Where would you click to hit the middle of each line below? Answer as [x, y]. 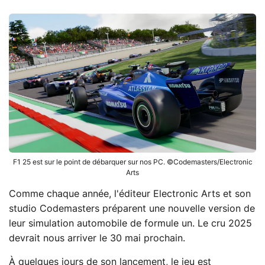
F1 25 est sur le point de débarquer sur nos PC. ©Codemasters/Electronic [132, 162]
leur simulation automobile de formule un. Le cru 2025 [130, 223]
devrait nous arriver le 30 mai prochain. [97, 238]
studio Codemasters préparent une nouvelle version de [132, 209]
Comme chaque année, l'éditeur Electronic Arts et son [130, 194]
